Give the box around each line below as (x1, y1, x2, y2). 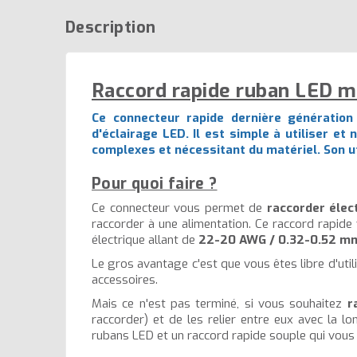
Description (65, 17, 156, 39)
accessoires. (92, 272, 158, 288)
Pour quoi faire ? (92, 174, 218, 194)
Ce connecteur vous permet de (92, 200, 267, 217)
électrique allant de (92, 232, 198, 249)
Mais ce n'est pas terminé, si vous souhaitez (92, 296, 347, 312)
